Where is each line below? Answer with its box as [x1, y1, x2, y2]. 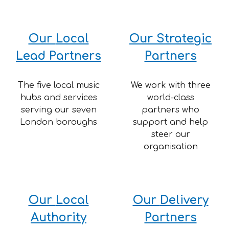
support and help [133, 118, 208, 127]
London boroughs [20, 118, 97, 127]
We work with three [130, 81, 211, 90]
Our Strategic [129, 32, 212, 45]
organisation [143, 142, 198, 151]
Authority [31, 211, 86, 224]
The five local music [17, 81, 100, 90]
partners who [142, 105, 199, 114]
